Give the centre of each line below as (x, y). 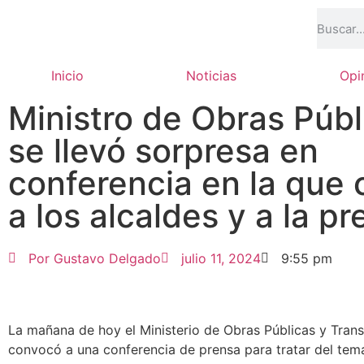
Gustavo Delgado (105, 258)
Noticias (212, 76)
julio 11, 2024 (221, 258)
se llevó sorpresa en (163, 151)
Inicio (68, 76)
